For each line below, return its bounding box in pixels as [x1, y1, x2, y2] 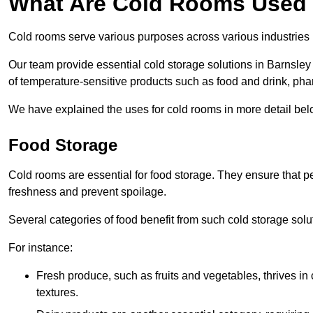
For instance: [8, 242, 73, 254]
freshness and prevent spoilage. [8, 186, 166, 198]
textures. [36, 286, 78, 299]
